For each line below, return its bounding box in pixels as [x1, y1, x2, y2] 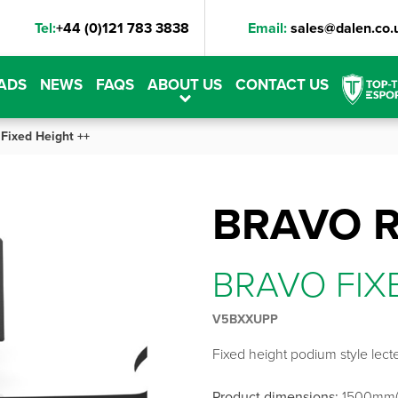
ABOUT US [147, 73, 222, 95]
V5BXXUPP [212, 310, 278, 329]
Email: [248, 17, 288, 38]
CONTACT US [235, 73, 329, 95]
